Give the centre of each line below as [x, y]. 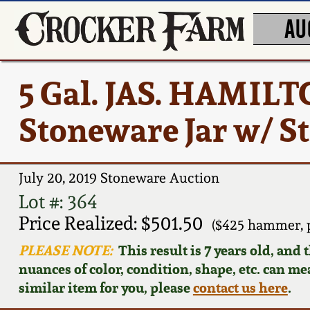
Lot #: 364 [58, 201]
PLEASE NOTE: [65, 250]
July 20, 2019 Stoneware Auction [119, 178]
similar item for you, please [106, 287]
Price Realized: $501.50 [110, 223]
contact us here [240, 287]
